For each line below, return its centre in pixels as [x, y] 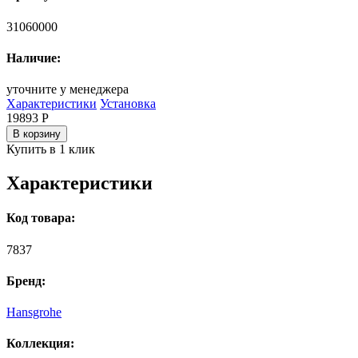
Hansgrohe [34, 312]
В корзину [37, 134]
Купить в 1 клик [51, 149]
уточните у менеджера [68, 89]
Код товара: [41, 218]
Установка [128, 104]
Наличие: [34, 58]
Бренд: [26, 280]
